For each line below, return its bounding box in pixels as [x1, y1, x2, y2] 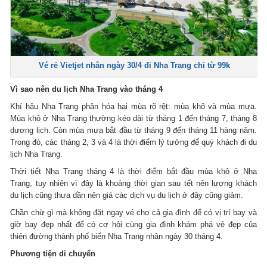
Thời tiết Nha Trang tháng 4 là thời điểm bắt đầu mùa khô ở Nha [10, 166, 257, 176]
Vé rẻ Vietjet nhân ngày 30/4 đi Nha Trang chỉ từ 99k [38, 60, 230, 70]
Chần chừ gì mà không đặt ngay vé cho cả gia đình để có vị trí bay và [10, 207, 257, 217]
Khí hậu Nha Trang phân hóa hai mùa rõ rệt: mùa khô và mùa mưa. [10, 101, 257, 111]
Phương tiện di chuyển [10, 249, 96, 258]
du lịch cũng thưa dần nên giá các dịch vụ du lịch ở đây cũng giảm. [10, 190, 244, 200]
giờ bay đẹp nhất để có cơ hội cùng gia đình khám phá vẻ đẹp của [10, 219, 257, 229]
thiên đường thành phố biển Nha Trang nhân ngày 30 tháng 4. [10, 231, 223, 241]
